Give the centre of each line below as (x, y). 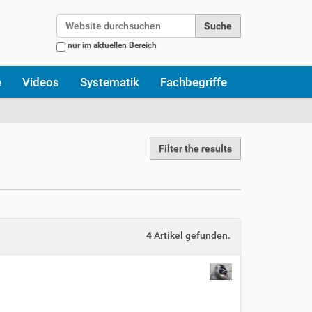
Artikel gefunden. (191, 235)
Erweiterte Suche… (97, 62)
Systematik (110, 82)
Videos (41, 82)
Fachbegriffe (194, 82)
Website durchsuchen (235, 19)
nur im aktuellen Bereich (112, 45)
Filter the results (195, 148)
